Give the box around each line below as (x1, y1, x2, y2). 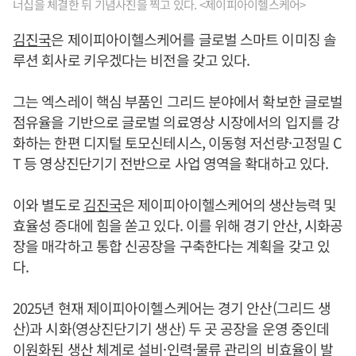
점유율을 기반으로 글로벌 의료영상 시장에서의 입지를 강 (13, 110, 340, 132)
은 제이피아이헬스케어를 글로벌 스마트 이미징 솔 (51, 28, 336, 49)
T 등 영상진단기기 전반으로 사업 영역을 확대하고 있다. (13, 152, 329, 173)
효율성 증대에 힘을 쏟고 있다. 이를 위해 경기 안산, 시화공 (13, 214, 343, 235)
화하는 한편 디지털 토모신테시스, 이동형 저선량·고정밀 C (13, 131, 342, 153)
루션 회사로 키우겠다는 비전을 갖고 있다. (13, 48, 250, 70)
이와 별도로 (13, 193, 83, 215)
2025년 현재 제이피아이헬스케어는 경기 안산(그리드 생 (13, 296, 331, 318)
